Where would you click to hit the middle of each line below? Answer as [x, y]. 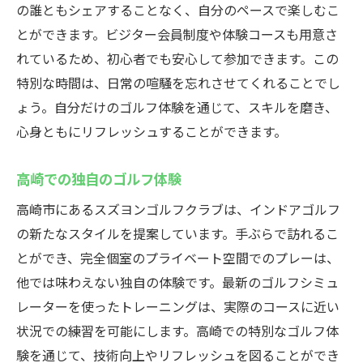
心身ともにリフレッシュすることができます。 [152, 131]
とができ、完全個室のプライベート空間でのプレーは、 [178, 258]
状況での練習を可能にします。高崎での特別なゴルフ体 [177, 331]
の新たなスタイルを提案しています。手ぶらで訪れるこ [177, 233]
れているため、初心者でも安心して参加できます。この [177, 58]
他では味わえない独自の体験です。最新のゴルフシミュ [177, 282]
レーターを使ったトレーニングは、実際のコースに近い [178, 306]
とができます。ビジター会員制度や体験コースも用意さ [177, 34]
